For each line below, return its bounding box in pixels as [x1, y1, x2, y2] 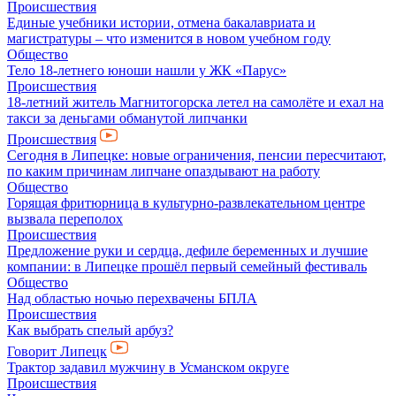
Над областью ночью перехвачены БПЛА [7, 291, 257, 306]
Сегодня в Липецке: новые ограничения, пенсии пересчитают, [7, 148, 386, 163]
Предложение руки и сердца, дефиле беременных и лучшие [7, 243, 368, 258]
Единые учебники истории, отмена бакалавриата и [7, 15, 316, 30]
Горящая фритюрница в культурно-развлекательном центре [7, 195, 365, 210]
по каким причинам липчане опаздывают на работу [7, 164, 320, 179]
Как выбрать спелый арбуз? [7, 323, 173, 338]
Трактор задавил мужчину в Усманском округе [7, 360, 289, 375]
